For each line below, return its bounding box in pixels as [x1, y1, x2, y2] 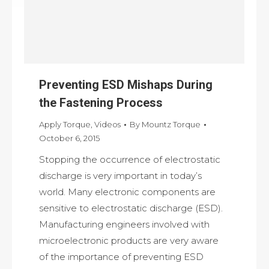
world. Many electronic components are [39, 186, 216, 198]
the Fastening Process [39, 95, 163, 110]
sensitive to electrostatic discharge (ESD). [39, 202, 223, 214]
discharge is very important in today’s [39, 170, 202, 182]
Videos [94, 119, 121, 130]
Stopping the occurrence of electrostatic [39, 154, 220, 166]
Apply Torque [39, 119, 91, 130]
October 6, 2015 [39, 133, 100, 144]
